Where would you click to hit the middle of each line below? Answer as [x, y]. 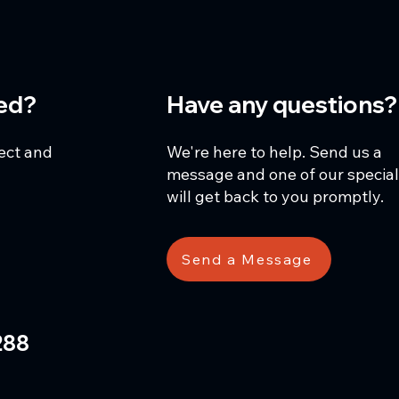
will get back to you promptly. [277, 196]
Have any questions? [282, 105]
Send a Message [247, 259]
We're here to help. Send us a [274, 152]
